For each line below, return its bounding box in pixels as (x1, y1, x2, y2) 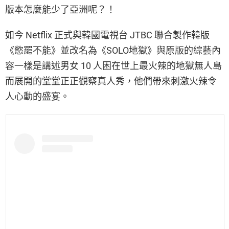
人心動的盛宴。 (5, 91, 70, 102)
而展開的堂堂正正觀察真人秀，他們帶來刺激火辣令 (5, 76, 217, 87)
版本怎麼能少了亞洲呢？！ (5, 4, 116, 15)
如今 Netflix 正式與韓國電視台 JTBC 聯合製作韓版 (5, 30, 210, 41)
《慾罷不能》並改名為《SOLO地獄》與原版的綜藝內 (5, 45, 221, 56)
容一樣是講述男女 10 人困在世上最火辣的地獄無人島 (5, 60, 222, 72)
